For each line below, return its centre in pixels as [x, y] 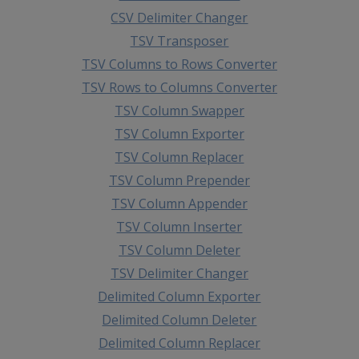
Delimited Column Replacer [179, 343]
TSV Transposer [179, 40]
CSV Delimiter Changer [179, 17]
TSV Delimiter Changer [179, 273]
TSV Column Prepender [179, 180]
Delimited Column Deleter [179, 319]
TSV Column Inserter [179, 226]
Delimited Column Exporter [179, 296]
